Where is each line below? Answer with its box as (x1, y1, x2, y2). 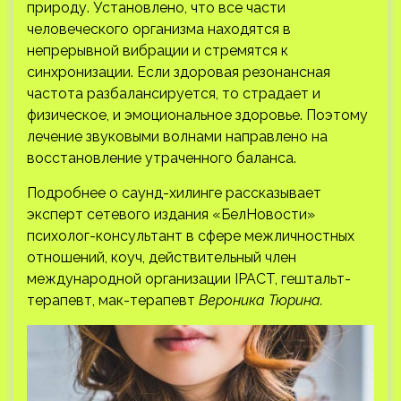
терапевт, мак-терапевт (27, 292, 199, 309)
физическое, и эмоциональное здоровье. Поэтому (27, 107, 368, 124)
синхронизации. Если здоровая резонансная (27, 64, 330, 81)
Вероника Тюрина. (199, 292, 323, 309)
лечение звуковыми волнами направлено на (27, 128, 328, 145)
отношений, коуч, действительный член (27, 249, 296, 266)
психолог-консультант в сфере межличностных (27, 227, 354, 244)
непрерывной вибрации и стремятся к (27, 42, 288, 59)
